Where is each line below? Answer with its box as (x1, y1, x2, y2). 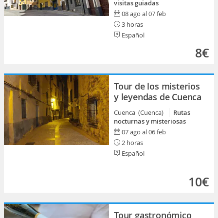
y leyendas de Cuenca (114, 91, 202, 103)
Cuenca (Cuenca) (114, 108, 166, 117)
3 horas (120, 20, 143, 29)
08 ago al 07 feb (122, 9, 166, 18)
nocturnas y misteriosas (114, 117, 186, 126)
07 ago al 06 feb (122, 127, 166, 136)
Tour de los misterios (114, 80, 200, 92)
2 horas (120, 138, 143, 147)
